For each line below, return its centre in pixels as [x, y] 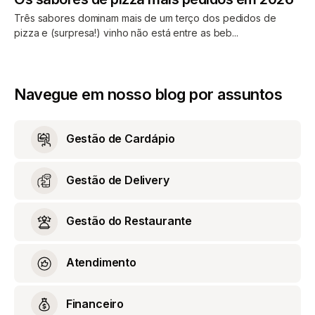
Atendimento [100, 263]
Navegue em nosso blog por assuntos [148, 95]
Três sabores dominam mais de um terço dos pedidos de [145, 18]
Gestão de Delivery [116, 180]
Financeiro [94, 303]
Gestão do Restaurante [128, 221]
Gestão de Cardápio [119, 139]
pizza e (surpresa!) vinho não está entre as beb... [126, 33]
